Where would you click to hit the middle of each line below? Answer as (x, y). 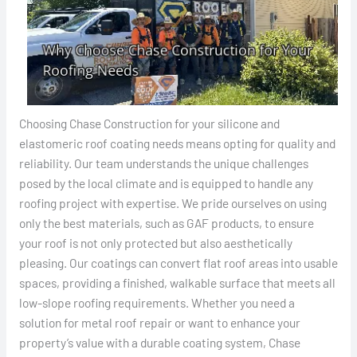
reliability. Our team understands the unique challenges (163, 163)
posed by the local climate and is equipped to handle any (166, 182)
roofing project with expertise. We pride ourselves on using (173, 202)
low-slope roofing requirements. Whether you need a (157, 302)
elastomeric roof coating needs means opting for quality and (177, 143)
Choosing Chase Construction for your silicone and (149, 123)
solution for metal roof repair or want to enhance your (159, 322)
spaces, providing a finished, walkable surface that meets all (177, 282)
